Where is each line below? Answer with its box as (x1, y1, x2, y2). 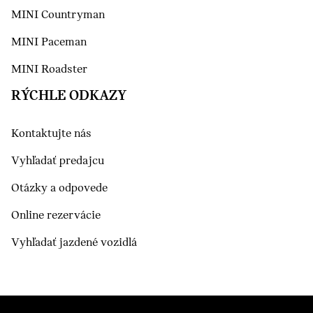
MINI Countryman (11, 8, 105, 22)
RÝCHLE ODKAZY (11, 89, 126, 103)
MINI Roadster (11, 63, 87, 76)
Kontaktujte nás (11, 127, 92, 140)
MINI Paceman (11, 36, 87, 49)
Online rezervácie (11, 209, 101, 222)
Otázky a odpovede (11, 182, 108, 195)
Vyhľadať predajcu (11, 154, 104, 168)
